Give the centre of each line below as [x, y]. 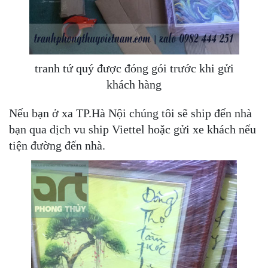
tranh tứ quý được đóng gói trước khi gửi [134, 68]
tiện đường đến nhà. [57, 146]
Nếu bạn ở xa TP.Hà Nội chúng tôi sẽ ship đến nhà [130, 113]
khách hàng [134, 85]
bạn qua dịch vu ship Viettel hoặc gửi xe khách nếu [133, 130]
